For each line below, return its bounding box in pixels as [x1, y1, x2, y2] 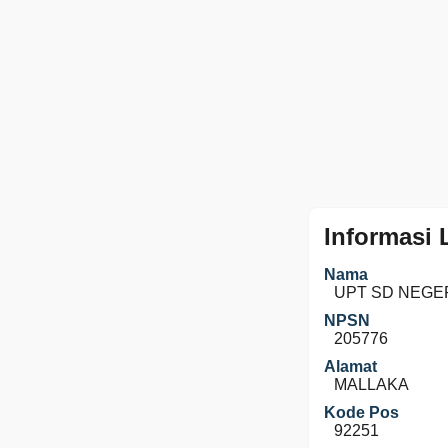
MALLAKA [334, 376, 409, 393]
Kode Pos [324, 404, 399, 421]
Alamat [324, 358, 377, 375]
